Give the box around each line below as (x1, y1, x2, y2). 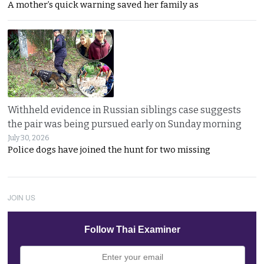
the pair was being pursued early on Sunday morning (8, 118, 242, 130)
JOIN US (8, 192, 36, 202)
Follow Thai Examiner (84, 224, 181, 235)
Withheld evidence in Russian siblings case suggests (8, 104, 242, 115)
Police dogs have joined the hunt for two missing (8, 144, 211, 155)
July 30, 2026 (8, 133, 49, 142)
